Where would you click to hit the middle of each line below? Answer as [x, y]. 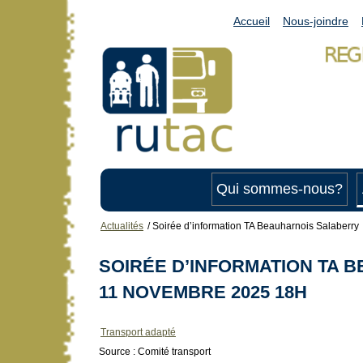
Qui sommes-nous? [279, 189]
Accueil [252, 21]
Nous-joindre [316, 21]
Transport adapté [138, 333]
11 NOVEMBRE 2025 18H [203, 292]
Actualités [122, 226]
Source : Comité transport [155, 352]
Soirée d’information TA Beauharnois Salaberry [256, 226]
